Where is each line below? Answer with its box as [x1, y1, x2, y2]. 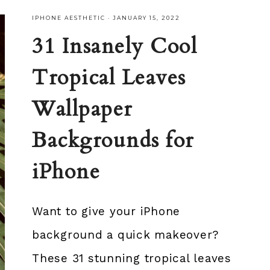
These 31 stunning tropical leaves [32, 251, 231, 265]
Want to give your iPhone [32, 204, 181, 218]
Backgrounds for [32, 125, 194, 155]
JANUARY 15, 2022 [113, 14, 181, 21]
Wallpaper [32, 94, 133, 124]
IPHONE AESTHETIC [32, 14, 106, 21]
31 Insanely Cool [32, 31, 198, 61]
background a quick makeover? [32, 227, 219, 242]
